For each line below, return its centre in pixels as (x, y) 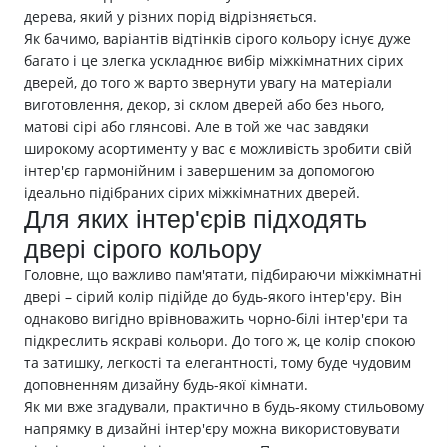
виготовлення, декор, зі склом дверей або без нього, (204, 104)
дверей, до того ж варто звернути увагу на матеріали (208, 82)
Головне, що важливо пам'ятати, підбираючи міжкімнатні (223, 274)
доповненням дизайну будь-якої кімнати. (166, 384)
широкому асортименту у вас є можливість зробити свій (218, 148)
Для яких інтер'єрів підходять (195, 218)
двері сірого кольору (143, 248)
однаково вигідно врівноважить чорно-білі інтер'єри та (216, 318)
